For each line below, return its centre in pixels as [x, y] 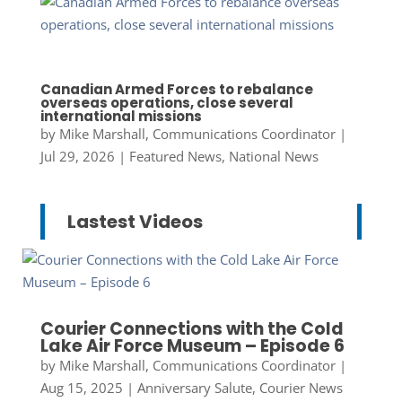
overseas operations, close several [166, 103]
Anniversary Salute [194, 388]
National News [273, 157]
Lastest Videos [135, 222]
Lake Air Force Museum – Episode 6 [192, 346]
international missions [121, 117]
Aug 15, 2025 [81, 388]
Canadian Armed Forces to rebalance [176, 90]
